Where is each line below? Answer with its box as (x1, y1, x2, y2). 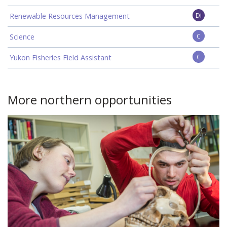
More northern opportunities (8, 91, 172, 108)
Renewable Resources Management (10, 11, 130, 21)
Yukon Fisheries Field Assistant (10, 53, 111, 62)
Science (10, 32, 34, 42)
